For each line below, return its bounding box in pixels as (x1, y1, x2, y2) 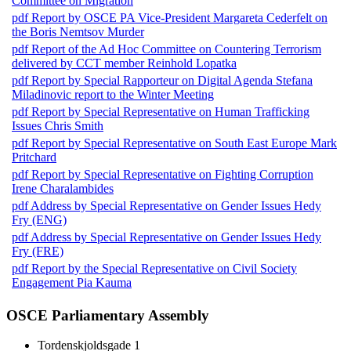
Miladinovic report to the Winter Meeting (12, 87, 214, 101)
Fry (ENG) (12, 212, 67, 226)
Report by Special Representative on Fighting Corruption (31, 167, 313, 181)
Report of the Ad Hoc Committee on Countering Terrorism (31, 42, 321, 56)
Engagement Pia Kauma (12, 275, 132, 289)
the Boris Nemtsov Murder (12, 24, 144, 38)
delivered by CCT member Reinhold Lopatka (12, 56, 237, 70)
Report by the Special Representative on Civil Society (31, 261, 297, 275)
